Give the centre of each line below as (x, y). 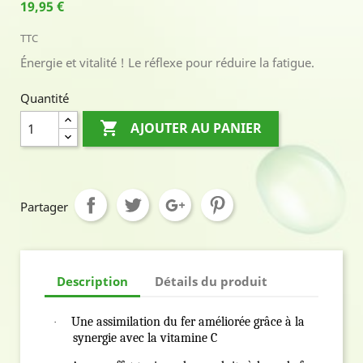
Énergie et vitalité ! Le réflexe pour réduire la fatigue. (167, 63)
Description (92, 281)
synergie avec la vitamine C (145, 338)
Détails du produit (211, 281)
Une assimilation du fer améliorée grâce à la (188, 322)
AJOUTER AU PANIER (196, 128)
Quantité (45, 98)
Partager (44, 207)
